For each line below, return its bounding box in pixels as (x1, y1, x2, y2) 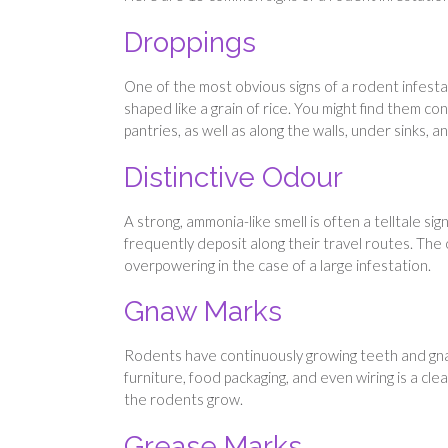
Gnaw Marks (124, 295, 282, 329)
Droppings (124, 25, 256, 59)
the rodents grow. (124, 390, 243, 409)
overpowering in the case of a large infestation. (124, 255, 431, 274)
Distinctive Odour (124, 160, 343, 194)
